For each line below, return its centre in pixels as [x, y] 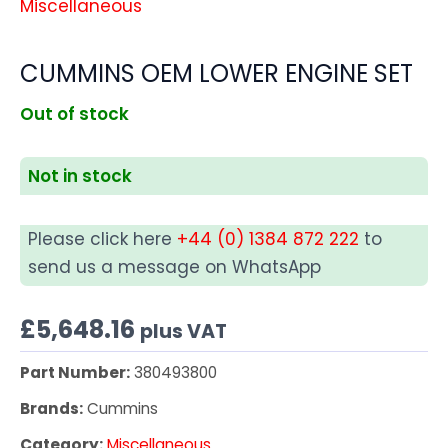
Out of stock [74, 113]
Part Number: [75, 373]
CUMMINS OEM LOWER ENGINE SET [216, 73]
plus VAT [183, 331]
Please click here [102, 239]
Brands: [51, 409]
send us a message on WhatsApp [174, 267]
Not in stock [80, 176]
